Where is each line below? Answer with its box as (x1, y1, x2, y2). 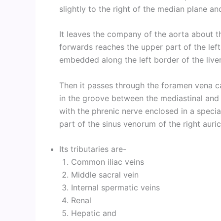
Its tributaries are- (59, 144, 126, 154)
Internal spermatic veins (71, 183, 160, 193)
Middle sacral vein (71, 170, 139, 180)
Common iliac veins (71, 157, 144, 167)
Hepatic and (71, 208, 116, 219)
